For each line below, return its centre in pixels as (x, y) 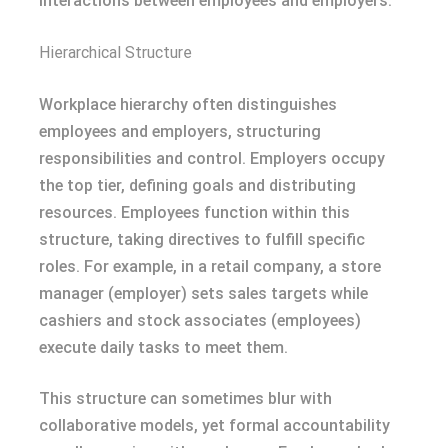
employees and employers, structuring (180, 131)
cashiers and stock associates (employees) (200, 320)
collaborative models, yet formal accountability (214, 425)
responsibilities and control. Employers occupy (212, 158)
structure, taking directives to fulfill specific (202, 239)
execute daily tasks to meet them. (163, 347)
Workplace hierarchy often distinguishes (188, 104)
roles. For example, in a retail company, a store (210, 266)
